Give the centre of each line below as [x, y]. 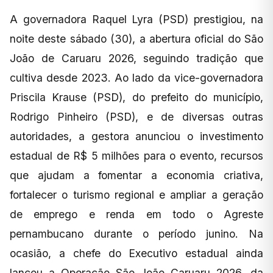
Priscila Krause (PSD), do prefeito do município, [136, 97]
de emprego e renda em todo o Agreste [136, 214]
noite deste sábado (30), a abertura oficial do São [136, 39]
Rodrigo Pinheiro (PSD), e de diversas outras [136, 117]
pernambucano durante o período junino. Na [136, 234]
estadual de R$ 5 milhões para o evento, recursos [136, 156]
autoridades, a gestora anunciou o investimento [136, 136]
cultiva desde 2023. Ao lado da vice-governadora [136, 78]
